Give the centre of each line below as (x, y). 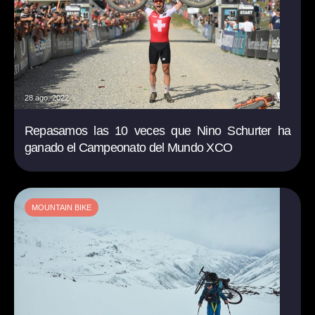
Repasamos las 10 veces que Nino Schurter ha (157, 131)
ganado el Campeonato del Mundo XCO (128, 148)
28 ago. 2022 (46, 98)
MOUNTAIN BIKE (61, 208)
